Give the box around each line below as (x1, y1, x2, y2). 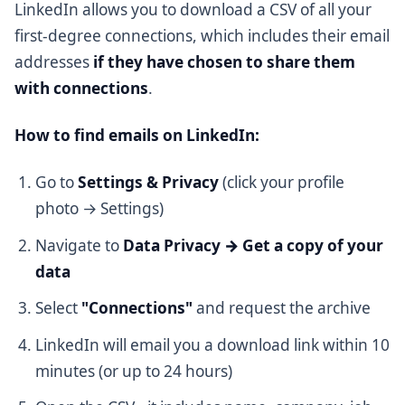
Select (35, 297, 82, 319)
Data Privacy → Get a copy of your (123, 234, 384, 256)
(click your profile (219, 172, 345, 193)
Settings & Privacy (78, 172, 220, 193)
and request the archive (193, 297, 372, 319)
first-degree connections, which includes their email (14, 24, 390, 46)
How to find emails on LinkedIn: (14, 125, 259, 146)
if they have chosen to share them (93, 51, 355, 72)
